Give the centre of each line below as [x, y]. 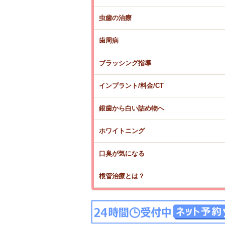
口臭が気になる [122, 153]
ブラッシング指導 [125, 63]
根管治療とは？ [122, 176]
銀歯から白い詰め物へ [132, 108]
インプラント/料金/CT [131, 86]
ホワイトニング [122, 131]
